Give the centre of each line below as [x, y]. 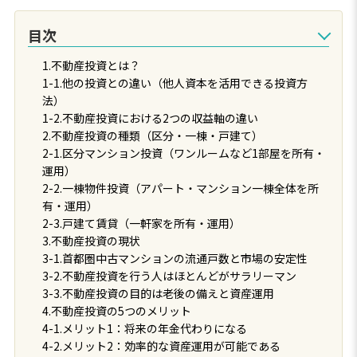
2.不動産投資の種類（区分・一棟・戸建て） [152, 135]
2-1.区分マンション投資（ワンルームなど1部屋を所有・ [183, 153]
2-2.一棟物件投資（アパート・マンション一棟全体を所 [180, 188]
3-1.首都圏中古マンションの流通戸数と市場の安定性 [175, 258]
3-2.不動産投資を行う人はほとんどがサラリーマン [169, 275]
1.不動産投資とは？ [91, 65]
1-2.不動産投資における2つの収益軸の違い [150, 118]
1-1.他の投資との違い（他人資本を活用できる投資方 [175, 82]
